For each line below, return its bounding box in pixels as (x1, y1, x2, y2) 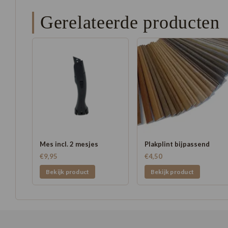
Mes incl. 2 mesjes (40, 140, 98, 149)
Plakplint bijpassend (144, 140, 210, 149)
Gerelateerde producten (40, 12, 220, 33)
